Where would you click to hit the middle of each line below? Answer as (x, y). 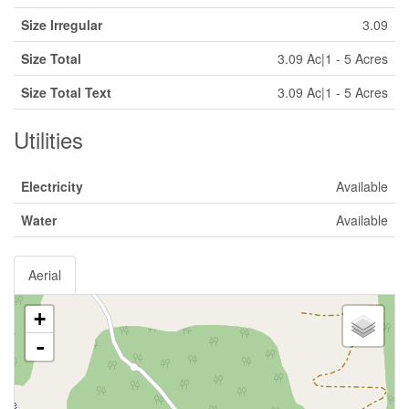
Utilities (48, 139)
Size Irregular (62, 25)
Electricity (52, 186)
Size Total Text (66, 92)
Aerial (45, 275)
